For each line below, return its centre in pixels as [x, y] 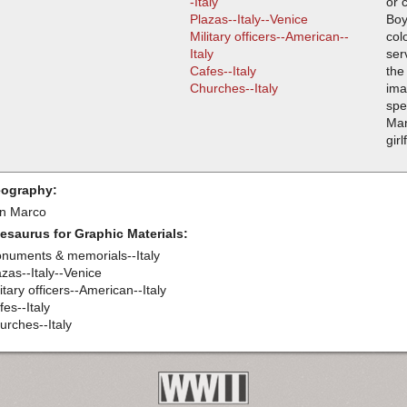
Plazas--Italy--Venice [248, 20]
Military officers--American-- [269, 37]
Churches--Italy [233, 89]
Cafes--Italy [223, 71]
